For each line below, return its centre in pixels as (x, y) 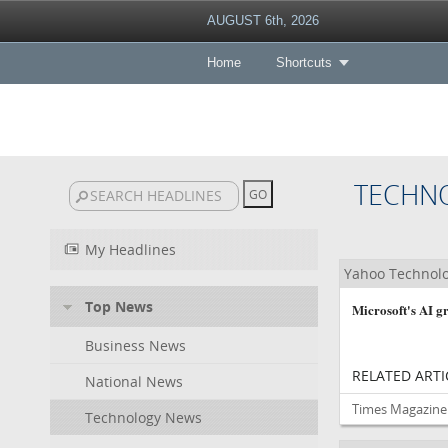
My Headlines (130, 249)
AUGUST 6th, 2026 (262, 20)
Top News (119, 306)
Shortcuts (303, 62)
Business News (135, 345)
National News (134, 381)
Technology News (143, 417)
